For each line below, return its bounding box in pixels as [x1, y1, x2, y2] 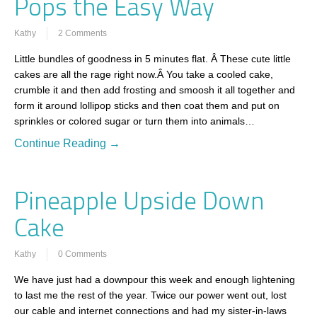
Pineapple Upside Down [14, 180, 264, 219]
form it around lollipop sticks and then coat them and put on [14, 99, 279, 111]
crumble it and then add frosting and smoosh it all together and [14, 83, 295, 96]
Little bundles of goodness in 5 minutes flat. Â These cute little [14, 52, 291, 64]
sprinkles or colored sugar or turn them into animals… [14, 115, 255, 127]
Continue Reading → [14, 137, 120, 149]
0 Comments [58, 248, 107, 259]
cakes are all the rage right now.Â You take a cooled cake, [14, 68, 273, 80]
